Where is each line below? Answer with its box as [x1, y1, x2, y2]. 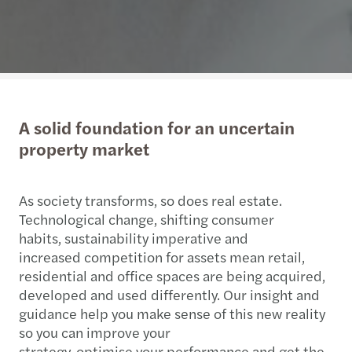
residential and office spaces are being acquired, [19, 266, 325, 285]
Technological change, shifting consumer [19, 209, 274, 229]
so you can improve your [19, 322, 170, 342]
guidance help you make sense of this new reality [19, 303, 325, 323]
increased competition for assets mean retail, [19, 247, 305, 266]
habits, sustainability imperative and [19, 228, 248, 247]
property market [19, 136, 149, 161]
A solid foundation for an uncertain [19, 115, 295, 140]
